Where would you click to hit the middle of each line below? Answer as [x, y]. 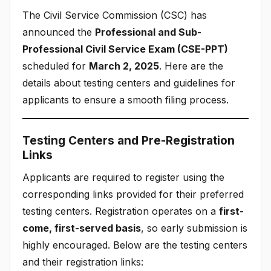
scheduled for [56, 66]
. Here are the [191, 66]
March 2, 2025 [124, 66]
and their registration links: [83, 262]
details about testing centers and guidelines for [129, 83]
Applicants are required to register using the [123, 177]
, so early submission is [194, 228]
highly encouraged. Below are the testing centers [135, 245]
